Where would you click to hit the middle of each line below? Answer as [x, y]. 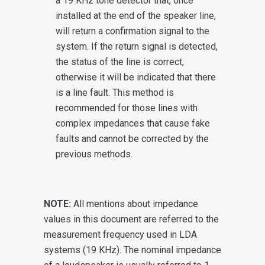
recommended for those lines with [127, 108]
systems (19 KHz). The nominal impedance [132, 250]
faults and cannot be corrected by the [132, 138]
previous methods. [94, 154]
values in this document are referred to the [131, 219]
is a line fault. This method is [115, 92]
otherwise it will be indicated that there [136, 77]
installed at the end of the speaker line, [136, 15]
